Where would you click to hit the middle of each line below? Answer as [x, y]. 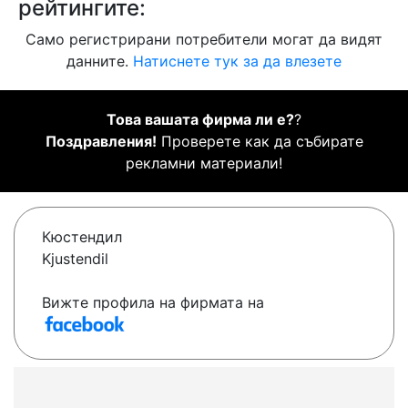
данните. [100, 61]
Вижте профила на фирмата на [153, 303]
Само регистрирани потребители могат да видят [204, 40]
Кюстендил [82, 237]
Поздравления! [101, 142]
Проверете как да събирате [260, 142]
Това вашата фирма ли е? [200, 120]
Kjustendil [75, 259]
